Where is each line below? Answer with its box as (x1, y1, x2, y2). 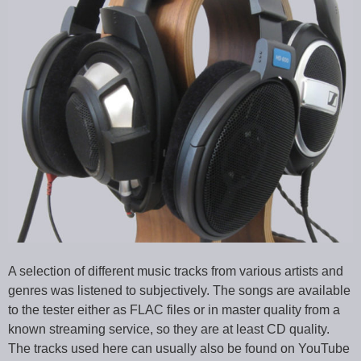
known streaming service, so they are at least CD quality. (8, 322, 330, 336)
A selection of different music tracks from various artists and (8, 263, 343, 278)
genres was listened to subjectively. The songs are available (8, 283, 351, 297)
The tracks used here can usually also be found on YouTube (8, 341, 350, 355)
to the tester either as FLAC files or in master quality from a (8, 302, 340, 317)
